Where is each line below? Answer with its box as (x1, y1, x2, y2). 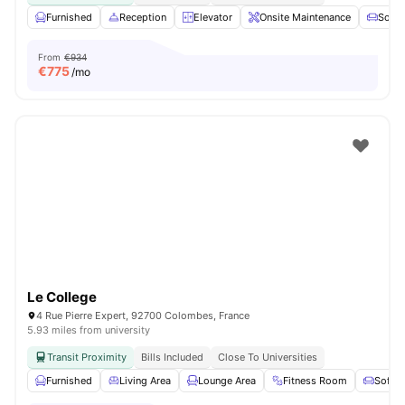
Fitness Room (283, 374, 347, 387)
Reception (119, 11, 166, 24)
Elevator (193, 11, 232, 24)
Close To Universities (218, 351, 317, 363)
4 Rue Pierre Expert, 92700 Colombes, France (36, 309, 250, 322)
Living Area (119, 374, 171, 387)
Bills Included (141, 351, 203, 363)
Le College (27, 288, 97, 306)
